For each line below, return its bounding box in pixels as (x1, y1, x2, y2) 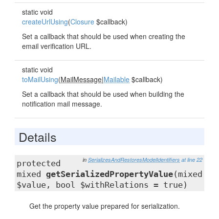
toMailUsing (22, 74, 58, 84)
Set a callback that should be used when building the (22, 89, 184, 99)
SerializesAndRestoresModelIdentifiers (88, 156, 180, 163)
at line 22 (181, 156, 202, 163)
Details (19, 128, 57, 145)
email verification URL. (22, 41, 91, 51)
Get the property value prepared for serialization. (29, 201, 180, 211)
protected (17, 158, 61, 168)
